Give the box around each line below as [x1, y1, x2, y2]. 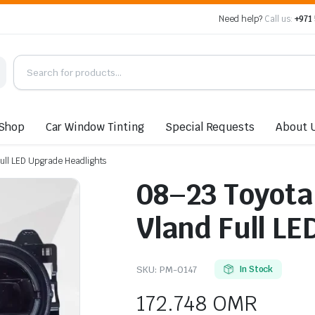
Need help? [219, 13, 264, 25]
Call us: [264, 13, 292, 25]
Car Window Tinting [46, 120, 144, 134]
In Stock [238, 263, 274, 275]
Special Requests [165, 120, 255, 134]
